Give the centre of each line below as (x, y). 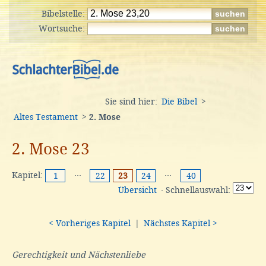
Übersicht (137, 190)
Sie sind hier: (132, 102)
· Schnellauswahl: (196, 190)
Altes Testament (46, 117)
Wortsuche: (63, 28)
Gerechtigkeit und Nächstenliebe (79, 254)
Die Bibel (179, 102)
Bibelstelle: (64, 14)
